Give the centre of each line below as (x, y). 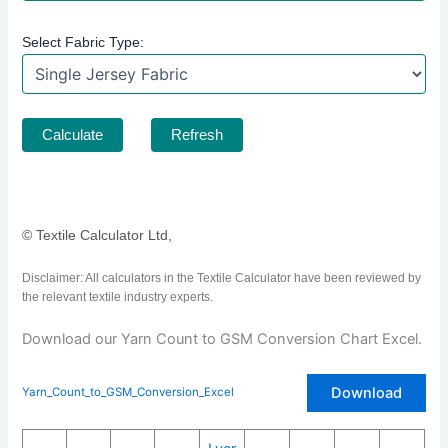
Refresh (197, 134)
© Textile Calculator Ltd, (97, 234)
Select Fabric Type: (83, 41)
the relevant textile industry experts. (118, 297)
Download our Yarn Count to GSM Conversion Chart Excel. (222, 338)
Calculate (73, 134)
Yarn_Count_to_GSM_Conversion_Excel (128, 392)
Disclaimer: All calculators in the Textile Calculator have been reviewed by (222, 278)
